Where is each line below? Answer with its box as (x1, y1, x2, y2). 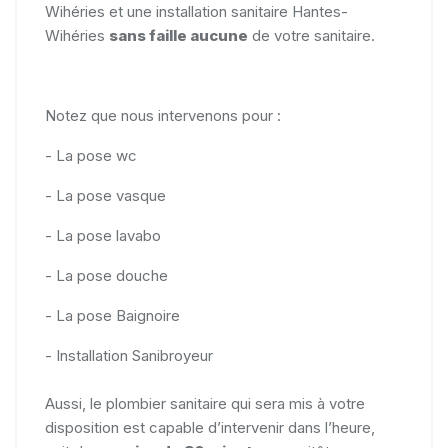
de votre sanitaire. (248, 25, 375, 45)
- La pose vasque (45, 185, 170, 205)
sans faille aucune (109, 25, 248, 45)
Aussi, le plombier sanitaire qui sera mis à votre (45, 393, 365, 413)
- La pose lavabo (45, 225, 165, 245)
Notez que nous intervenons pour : (45, 105, 285, 125)
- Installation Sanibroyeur (45, 345, 213, 365)
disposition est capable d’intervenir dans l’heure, (45, 417, 375, 437)
